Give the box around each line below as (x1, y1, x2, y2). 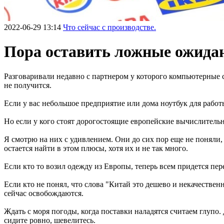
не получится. (4, 80, 51, 89)
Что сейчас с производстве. (63, 23, 156, 31)
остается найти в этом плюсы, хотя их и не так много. (4, 143, 188, 152)
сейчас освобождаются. (4, 188, 83, 197)
